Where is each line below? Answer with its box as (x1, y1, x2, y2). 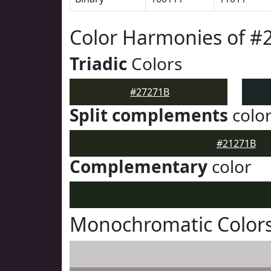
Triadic (70, 52, 127, 75)
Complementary (70, 155, 207, 178)
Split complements (70, 103, 228, 126)
